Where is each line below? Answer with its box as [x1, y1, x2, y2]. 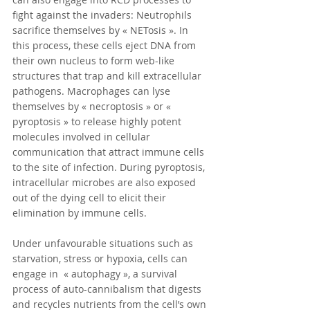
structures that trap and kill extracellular [12, 69, 207, 83]
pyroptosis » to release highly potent [12, 115, 184, 129]
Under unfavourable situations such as [12, 237, 196, 250]
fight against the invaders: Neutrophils [12, 8, 194, 22]
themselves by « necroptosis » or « [12, 100, 174, 113]
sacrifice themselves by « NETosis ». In [12, 24, 191, 37]
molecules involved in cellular [12, 130, 153, 144]
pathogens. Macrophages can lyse [12, 84, 173, 98]
